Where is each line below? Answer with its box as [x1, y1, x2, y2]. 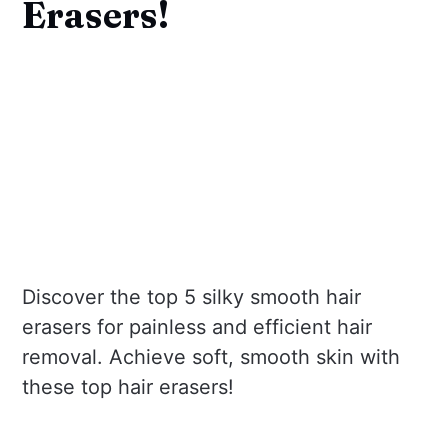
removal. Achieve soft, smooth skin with [22, 344, 401, 369]
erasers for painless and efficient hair [22, 314, 373, 339]
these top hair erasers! [22, 374, 235, 399]
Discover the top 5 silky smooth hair [22, 284, 362, 309]
